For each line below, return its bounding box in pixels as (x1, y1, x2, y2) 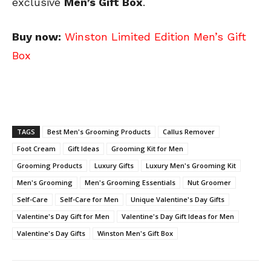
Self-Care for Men (60, 195, 119, 204)
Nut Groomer (188, 178, 231, 188)
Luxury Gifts (94, 161, 134, 171)
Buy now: (12, 30, 61, 44)
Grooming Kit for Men (111, 144, 183, 154)
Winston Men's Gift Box (97, 229, 173, 238)
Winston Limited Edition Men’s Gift (65, 30, 246, 44)
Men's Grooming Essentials (85, 178, 175, 188)
